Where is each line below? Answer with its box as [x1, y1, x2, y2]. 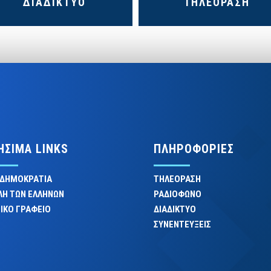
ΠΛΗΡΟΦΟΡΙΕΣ [153, 141, 234, 156]
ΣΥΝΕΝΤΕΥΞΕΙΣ [153, 218, 211, 230]
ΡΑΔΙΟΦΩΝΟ [153, 188, 201, 200]
